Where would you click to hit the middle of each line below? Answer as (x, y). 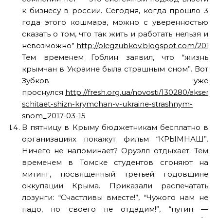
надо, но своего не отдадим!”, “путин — (115, 209)
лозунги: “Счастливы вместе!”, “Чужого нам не (115, 197)
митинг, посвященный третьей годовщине (115, 174)
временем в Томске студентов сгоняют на (115, 162)
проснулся (44, 92)
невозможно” (49, 45)
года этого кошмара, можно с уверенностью (115, 22)
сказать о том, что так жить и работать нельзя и (115, 34)
